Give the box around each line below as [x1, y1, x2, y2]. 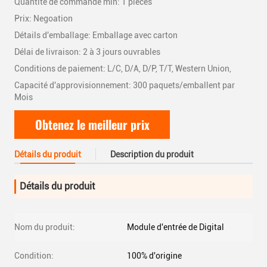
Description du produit [110, 150, 194, 159]
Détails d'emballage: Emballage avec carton [14, 30, 178, 40]
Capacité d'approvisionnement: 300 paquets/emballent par [14, 80, 235, 90]
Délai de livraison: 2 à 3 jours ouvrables [14, 47, 160, 57]
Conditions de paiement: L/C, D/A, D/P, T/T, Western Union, [14, 64, 231, 73]
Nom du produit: [14, 222, 75, 232]
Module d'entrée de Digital [127, 222, 224, 232]
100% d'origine [127, 251, 182, 260]
